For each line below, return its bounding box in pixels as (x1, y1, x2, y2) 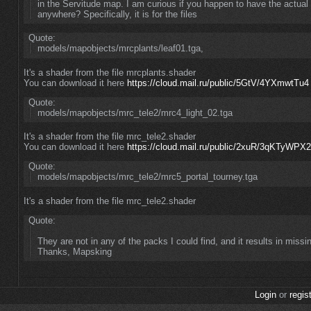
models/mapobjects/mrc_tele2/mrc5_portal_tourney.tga (37, 171, 258, 183)
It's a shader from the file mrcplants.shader (24, 67, 196, 78)
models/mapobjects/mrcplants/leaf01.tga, (37, 43, 203, 54)
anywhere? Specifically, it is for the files (37, 8, 197, 19)
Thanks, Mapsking (37, 246, 112, 257)
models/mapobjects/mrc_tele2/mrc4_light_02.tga (37, 107, 233, 118)
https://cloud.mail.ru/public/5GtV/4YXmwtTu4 (127, 77, 309, 88)
